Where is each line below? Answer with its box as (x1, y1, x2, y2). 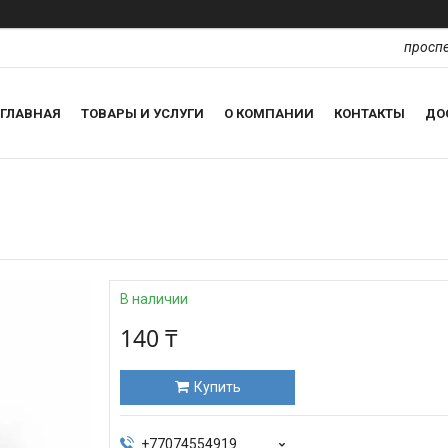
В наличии (120, 291, 188, 308)
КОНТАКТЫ (334, 105, 405, 121)
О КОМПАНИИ (224, 105, 314, 121)
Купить (193, 379, 241, 396)
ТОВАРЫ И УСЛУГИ (81, 105, 204, 121)
